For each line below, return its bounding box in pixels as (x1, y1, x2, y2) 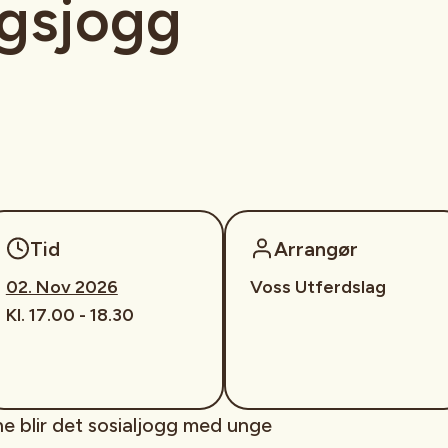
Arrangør (273, 236, 358, 261)
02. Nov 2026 (5, 276, 118, 298)
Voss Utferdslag (249, 276, 386, 298)
